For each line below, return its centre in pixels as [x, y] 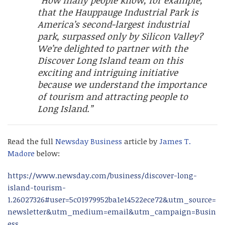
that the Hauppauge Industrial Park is [118, 12]
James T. [175, 141]
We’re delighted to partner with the [113, 48]
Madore [21, 153]
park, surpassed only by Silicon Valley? [120, 36]
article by [141, 141]
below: [47, 153]
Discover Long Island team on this [110, 60]
